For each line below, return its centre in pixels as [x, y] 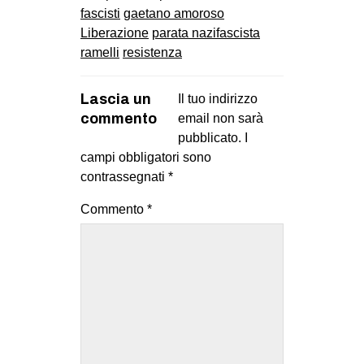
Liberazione [115, 33]
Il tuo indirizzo [218, 99]
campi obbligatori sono [146, 158]
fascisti [100, 14]
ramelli [100, 53]
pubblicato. [210, 138]
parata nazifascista [206, 33]
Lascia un [116, 100]
